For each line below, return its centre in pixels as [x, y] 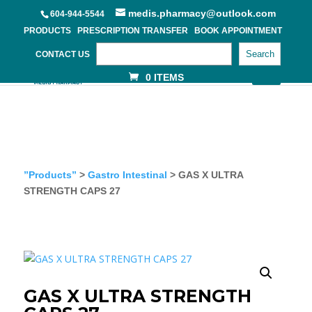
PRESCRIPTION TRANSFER [133, 31]
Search [260, 54]
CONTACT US [63, 54]
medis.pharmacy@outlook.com [202, 13]
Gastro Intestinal [127, 175]
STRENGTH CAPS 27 [72, 191]
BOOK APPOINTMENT [238, 31]
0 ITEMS [164, 77]
